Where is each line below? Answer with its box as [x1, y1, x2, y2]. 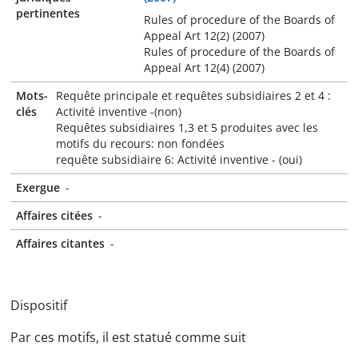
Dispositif [10, 296, 67, 314]
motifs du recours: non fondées [56, 136, 225, 151]
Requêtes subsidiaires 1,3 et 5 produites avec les [56, 120, 319, 135]
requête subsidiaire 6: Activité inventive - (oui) [56, 152, 303, 167]
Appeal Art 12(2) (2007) [143, 28, 265, 43]
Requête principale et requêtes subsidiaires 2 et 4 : [56, 88, 332, 103]
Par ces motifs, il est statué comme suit [10, 328, 246, 346]
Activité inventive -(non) [56, 104, 182, 119]
